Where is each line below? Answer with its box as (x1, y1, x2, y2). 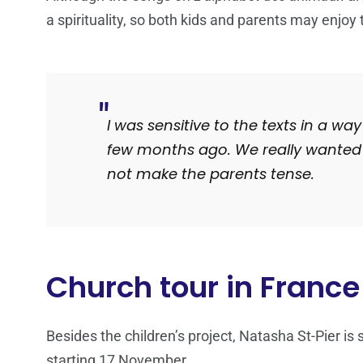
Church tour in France (46, 267, 360, 309)
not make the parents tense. (107, 164, 314, 185)
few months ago (107, 139, 228, 160)
